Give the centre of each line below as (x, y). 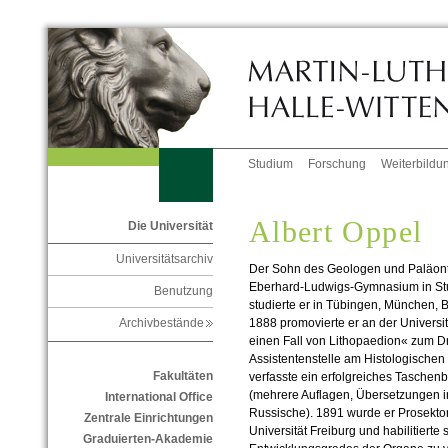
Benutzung (183, 291)
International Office (158, 397)
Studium (271, 164)
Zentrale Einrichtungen (148, 418)
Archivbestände (165, 323)
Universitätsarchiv (164, 259)
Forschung (337, 164)
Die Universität (170, 226)
